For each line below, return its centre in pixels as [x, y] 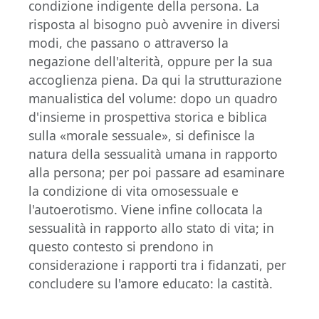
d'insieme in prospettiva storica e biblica [148, 117]
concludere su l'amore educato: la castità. [151, 283]
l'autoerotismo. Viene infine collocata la [146, 209]
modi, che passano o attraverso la [129, 43]
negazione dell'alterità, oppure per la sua [151, 61]
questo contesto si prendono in [121, 246]
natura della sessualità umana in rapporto [153, 154]
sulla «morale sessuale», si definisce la [142, 135]
